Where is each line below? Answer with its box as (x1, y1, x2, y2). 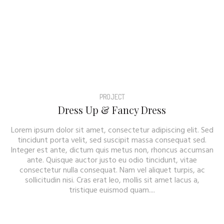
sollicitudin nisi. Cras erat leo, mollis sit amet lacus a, (24, 173, 199, 187)
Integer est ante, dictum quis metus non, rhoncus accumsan (10, 143, 213, 157)
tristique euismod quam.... (69, 183, 155, 197)
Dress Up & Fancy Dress (58, 102, 166, 116)
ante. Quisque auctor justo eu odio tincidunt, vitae (27, 153, 197, 167)
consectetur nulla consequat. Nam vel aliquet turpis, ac (19, 163, 205, 177)
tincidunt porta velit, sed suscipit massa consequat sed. (17, 133, 206, 147)
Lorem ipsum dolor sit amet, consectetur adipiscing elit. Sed (10, 123, 213, 137)
